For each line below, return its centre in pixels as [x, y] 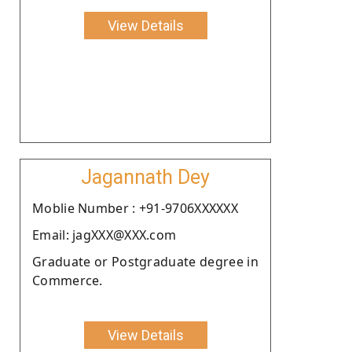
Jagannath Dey [145, 177]
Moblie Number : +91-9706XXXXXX [135, 208]
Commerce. [68, 280]
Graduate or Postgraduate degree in [145, 261]
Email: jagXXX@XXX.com [104, 235]
